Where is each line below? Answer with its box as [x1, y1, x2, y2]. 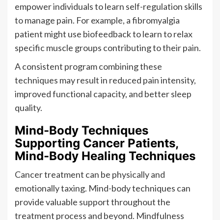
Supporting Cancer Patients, [15, 136, 178, 150]
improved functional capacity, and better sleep [15, 88, 192, 99]
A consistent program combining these [15, 60, 162, 72]
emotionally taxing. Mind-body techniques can [15, 182, 191, 193]
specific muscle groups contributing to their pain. [15, 42, 201, 53]
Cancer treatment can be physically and [15, 168, 165, 180]
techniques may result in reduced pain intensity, [15, 74, 196, 85]
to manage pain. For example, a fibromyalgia [15, 14, 180, 26]
